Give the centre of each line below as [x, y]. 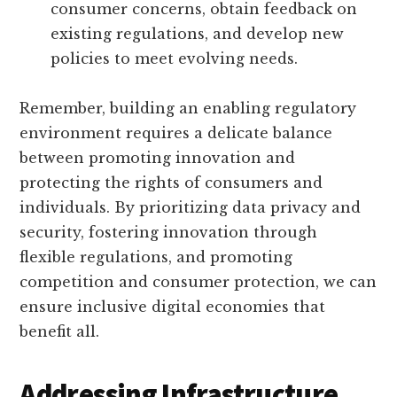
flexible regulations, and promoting [156, 257]
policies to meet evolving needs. [175, 59]
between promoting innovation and [158, 158]
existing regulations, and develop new [198, 34]
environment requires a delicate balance [176, 133]
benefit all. [60, 332]
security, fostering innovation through [169, 233]
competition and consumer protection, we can [198, 282]
